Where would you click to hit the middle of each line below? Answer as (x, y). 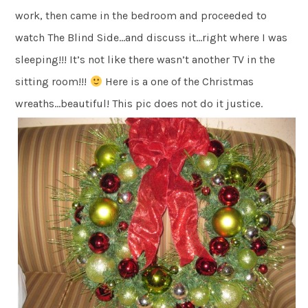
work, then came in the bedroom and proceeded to (141, 16)
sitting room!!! (53, 82)
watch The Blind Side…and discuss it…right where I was (152, 38)
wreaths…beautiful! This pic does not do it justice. (139, 104)
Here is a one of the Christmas (178, 82)
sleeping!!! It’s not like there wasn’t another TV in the (145, 60)
